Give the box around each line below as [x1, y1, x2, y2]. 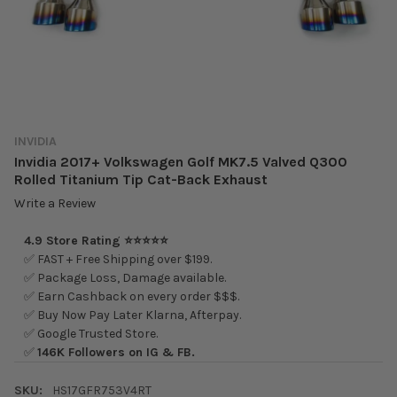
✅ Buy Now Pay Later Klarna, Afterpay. [23, 307, 241, 323]
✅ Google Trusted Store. [23, 326, 158, 342]
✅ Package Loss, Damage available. [23, 270, 226, 286]
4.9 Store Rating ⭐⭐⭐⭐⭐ [23, 233, 168, 249]
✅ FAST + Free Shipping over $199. [23, 252, 212, 268]
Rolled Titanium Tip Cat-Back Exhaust [14, 170, 268, 188]
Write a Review [14, 196, 96, 212]
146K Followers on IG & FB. [36, 345, 195, 361]
